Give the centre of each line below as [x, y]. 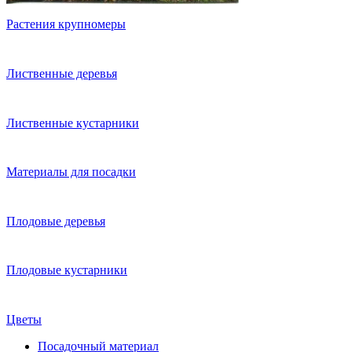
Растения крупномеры [66, 24]
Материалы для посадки [71, 172]
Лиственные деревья [62, 73]
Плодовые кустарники [67, 270]
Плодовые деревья [56, 221]
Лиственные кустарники [73, 123]
